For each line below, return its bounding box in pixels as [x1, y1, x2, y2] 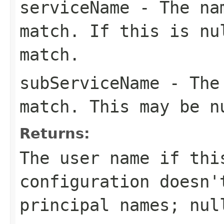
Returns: [19, 124, 90, 142]
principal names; [19, 194, 189, 215]
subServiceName [19, 72, 159, 93]
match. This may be [19, 96, 209, 116]
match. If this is [19, 20, 199, 41]
